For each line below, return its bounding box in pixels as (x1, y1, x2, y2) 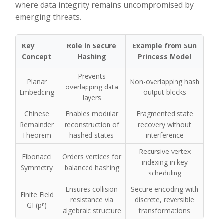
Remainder (20, 120, 54, 129)
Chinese (24, 109, 49, 118)
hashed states (69, 131, 114, 140)
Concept (22, 52, 51, 61)
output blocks (143, 88, 186, 97)
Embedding (19, 88, 54, 97)
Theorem (22, 131, 51, 140)
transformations (139, 206, 190, 215)
